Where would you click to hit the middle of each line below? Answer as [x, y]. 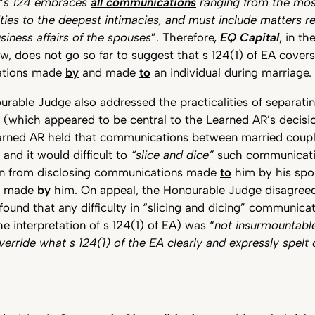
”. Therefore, [186, 37]
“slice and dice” [174, 154]
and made [109, 72]
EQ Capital [250, 37]
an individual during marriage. [231, 72]
